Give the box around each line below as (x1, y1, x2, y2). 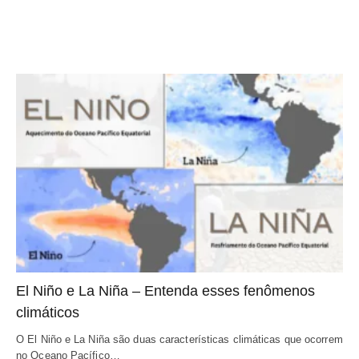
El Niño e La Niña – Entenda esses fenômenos (16, 283, 315, 300)
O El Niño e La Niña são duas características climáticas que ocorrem (16, 333, 343, 346)
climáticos (16, 305, 79, 321)
